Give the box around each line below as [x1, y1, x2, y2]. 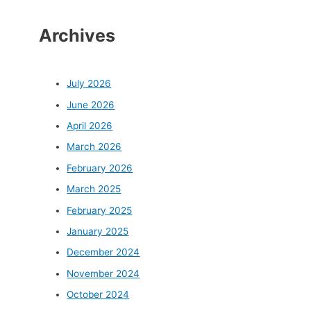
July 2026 [67, 78, 112, 90]
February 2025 [67, 204, 133, 216]
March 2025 [67, 183, 121, 195]
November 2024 [67, 267, 140, 279]
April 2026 [67, 119, 113, 131]
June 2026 [67, 99, 115, 110]
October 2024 [67, 289, 130, 301]
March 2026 [67, 141, 122, 153]
